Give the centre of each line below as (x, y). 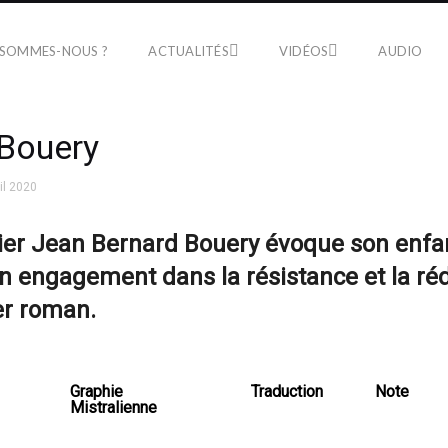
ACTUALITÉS (188, 50)
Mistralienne (113, 407)
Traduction (287, 391)
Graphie (96, 391)
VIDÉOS (303, 50)
